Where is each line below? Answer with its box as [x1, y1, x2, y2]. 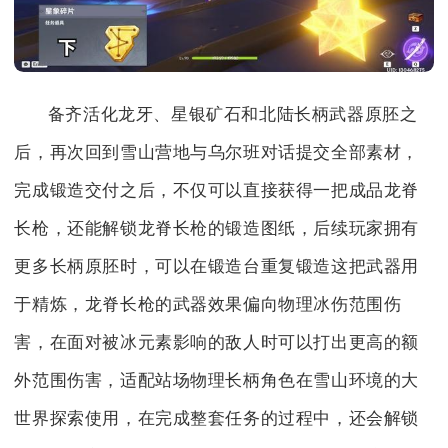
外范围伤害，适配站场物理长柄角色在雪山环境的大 [14, 371, 420, 391]
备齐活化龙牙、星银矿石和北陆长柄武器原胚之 [47, 105, 418, 125]
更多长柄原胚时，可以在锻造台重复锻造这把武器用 [14, 257, 420, 277]
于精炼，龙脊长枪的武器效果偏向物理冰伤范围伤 [14, 295, 402, 315]
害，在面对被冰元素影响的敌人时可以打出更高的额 [14, 333, 420, 353]
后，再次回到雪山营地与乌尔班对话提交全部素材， [14, 143, 420, 163]
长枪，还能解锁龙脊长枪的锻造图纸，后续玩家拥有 [14, 219, 420, 239]
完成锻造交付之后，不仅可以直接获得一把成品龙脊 [14, 181, 420, 201]
